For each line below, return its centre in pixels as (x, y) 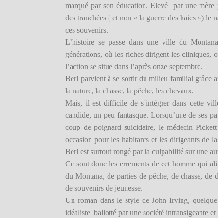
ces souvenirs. (87, 30)
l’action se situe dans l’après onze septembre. (134, 67)
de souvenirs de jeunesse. (104, 188)
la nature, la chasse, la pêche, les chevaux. (130, 91)
